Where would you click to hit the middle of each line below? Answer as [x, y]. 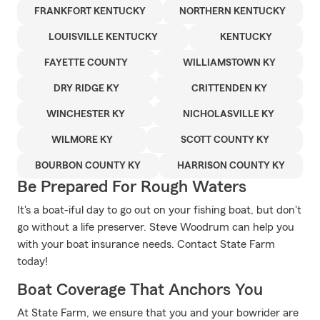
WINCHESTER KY [85, 114]
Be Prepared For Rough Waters [132, 187]
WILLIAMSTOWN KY [229, 63]
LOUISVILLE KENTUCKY [103, 37]
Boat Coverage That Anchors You [140, 290]
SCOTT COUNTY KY [225, 140]
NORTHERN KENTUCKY [233, 11]
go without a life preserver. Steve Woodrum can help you [156, 227]
